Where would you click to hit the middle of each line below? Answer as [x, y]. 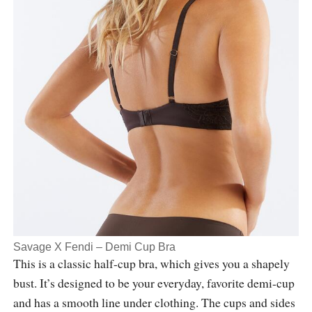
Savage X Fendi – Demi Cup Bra [94, 247]
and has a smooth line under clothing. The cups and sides [154, 302]
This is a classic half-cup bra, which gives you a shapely [151, 263]
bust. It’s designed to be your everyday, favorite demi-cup [154, 282]
